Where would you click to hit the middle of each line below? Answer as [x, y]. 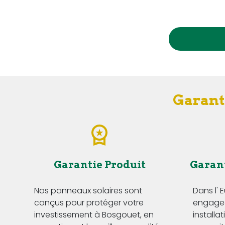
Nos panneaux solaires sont [88, 191]
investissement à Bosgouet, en [94, 215]
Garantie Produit [99, 165]
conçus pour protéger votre [89, 203]
